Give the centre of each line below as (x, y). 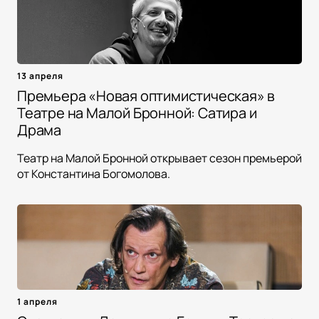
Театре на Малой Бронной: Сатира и (137, 113)
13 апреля (40, 76)
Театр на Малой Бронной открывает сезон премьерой (159, 158)
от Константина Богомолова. (94, 174)
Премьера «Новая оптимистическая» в (146, 96)
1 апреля (37, 302)
